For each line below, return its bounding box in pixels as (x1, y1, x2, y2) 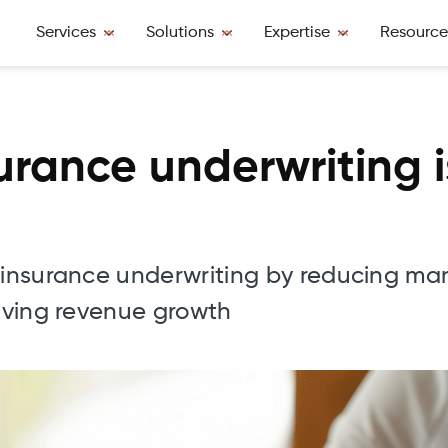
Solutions (146, 25, 214, 41)
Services (36, 25, 96, 41)
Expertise (264, 25, 330, 41)
